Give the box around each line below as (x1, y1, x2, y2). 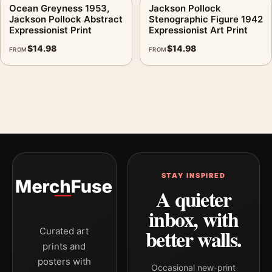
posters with (37, 256, 91, 267)
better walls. (145, 224, 242, 254)
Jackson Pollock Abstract (9, 13, 123, 25)
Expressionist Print (9, 24, 92, 36)
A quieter (155, 184, 231, 214)
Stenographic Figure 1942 (149, 13, 263, 25)
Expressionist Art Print (149, 24, 248, 36)
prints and (42, 240, 86, 252)
